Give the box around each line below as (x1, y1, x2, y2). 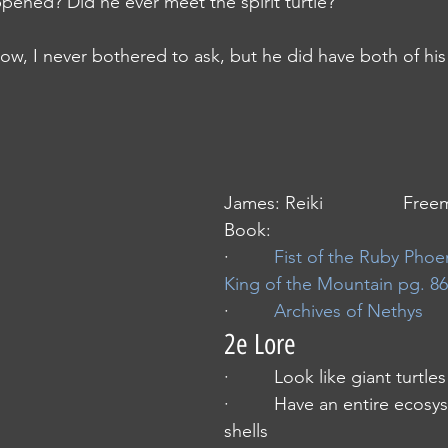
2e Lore (224, 327, 296, 361)
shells (224, 420, 268, 442)
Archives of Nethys (274, 300, 423, 322)
